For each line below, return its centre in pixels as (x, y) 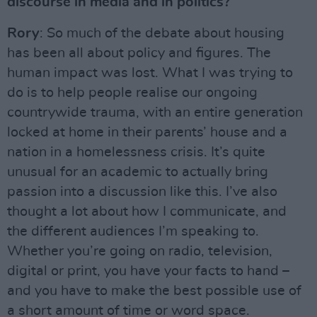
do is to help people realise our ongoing (132, 93)
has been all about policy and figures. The (139, 53)
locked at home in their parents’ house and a (147, 133)
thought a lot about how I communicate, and (147, 212)
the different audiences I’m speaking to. (133, 232)
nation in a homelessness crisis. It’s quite (136, 152)
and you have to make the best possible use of (154, 291)
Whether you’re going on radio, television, (140, 252)
